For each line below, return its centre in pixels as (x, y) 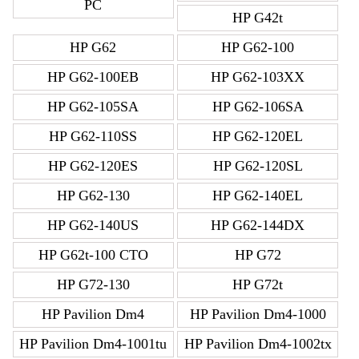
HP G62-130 (93, 196)
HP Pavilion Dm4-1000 (258, 315)
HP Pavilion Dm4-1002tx (258, 344)
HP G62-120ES (93, 166)
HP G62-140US (93, 226)
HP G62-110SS (93, 137)
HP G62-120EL (258, 137)
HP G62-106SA (258, 107)
